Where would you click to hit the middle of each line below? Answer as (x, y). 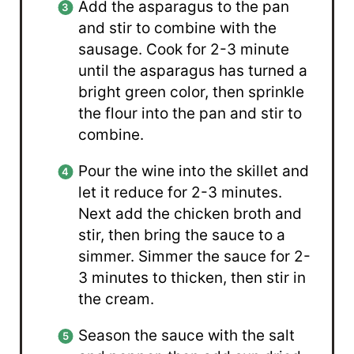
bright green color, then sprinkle (192, 92)
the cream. (117, 299)
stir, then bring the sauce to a (182, 235)
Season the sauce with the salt (187, 336)
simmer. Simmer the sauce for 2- (195, 257)
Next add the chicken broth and (190, 214)
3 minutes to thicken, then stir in (192, 278)
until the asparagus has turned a (193, 71)
